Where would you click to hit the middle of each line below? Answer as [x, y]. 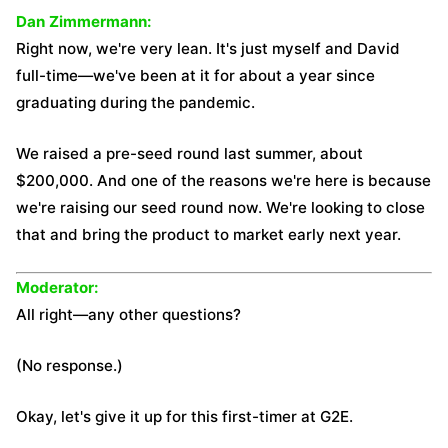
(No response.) [69, 365]
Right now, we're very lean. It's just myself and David [208, 48]
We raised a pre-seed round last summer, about [189, 153]
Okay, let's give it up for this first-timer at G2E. [184, 416]
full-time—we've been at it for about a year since [195, 75]
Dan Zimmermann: [84, 21]
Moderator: [57, 287]
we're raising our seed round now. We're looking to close [220, 207]
